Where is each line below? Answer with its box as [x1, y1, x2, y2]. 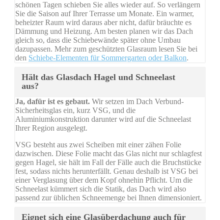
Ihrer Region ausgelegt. [15, 124, 87, 133]
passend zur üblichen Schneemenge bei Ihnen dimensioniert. [15, 193, 202, 202]
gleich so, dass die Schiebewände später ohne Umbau [15, 36, 181, 45]
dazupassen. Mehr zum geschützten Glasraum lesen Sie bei [15, 45, 197, 54]
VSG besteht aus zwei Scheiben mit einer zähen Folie [15, 140, 181, 149]
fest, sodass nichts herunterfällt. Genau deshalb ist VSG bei [15, 167, 198, 176]
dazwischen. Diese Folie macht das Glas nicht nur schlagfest [15, 149, 202, 158]
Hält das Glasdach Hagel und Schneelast [22, 72, 175, 82]
